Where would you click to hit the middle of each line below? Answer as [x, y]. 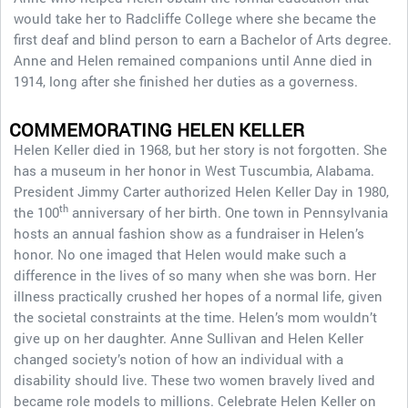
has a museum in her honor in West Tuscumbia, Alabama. [194, 170]
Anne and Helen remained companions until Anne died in [193, 60]
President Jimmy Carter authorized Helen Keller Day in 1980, [201, 191]
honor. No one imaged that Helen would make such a [180, 254]
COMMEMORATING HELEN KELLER [157, 129]
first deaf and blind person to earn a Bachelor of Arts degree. [203, 39]
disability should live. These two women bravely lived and [194, 380]
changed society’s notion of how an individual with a [178, 359]
